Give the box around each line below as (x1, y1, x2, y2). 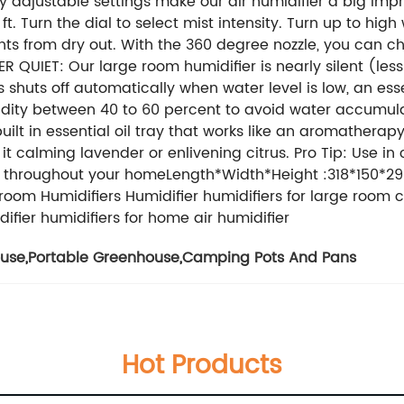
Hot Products (122, 344, 282, 387)
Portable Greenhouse (28, 245, 179, 270)
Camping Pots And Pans (182, 245, 356, 270)
